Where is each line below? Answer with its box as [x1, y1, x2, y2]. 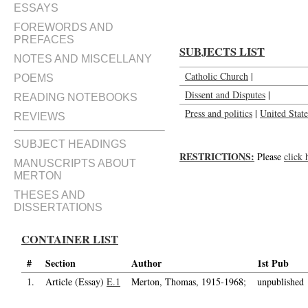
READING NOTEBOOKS [14, 91, 137, 103]
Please [254, 150, 284, 163]
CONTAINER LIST [21, 231, 118, 247]
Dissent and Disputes [185, 88, 265, 101]
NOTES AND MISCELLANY [14, 53, 152, 65]
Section [45, 256, 76, 270]
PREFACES [14, 34, 74, 45]
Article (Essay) [45, 275, 107, 288]
